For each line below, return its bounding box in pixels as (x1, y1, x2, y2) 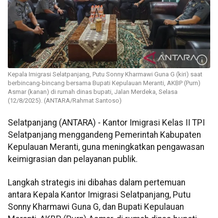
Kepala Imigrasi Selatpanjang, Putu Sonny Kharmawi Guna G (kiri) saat (8, 71, 202, 78)
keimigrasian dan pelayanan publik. (8, 154, 138, 164)
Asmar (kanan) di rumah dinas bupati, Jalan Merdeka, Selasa (8, 88, 178, 96)
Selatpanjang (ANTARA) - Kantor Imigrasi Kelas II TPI (8, 118, 205, 128)
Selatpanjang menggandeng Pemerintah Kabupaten (8, 130, 201, 140)
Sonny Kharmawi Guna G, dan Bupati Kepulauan (8, 201, 184, 212)
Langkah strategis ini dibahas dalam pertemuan (8, 177, 185, 187)
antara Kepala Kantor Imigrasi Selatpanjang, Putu (8, 189, 191, 200)
